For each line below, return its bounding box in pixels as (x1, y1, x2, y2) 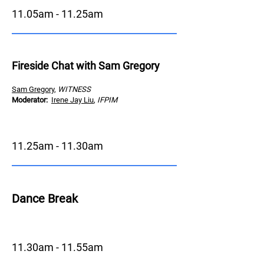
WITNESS (58, 85, 91, 94)
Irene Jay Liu (51, 95, 94, 104)
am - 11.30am (38, 140, 103, 152)
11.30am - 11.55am (12, 241, 103, 253)
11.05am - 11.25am (12, 8, 103, 20)
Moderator (12, 95, 46, 104)
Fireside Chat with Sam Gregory (12, 60, 160, 72)
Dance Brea (12, 192, 72, 206)
